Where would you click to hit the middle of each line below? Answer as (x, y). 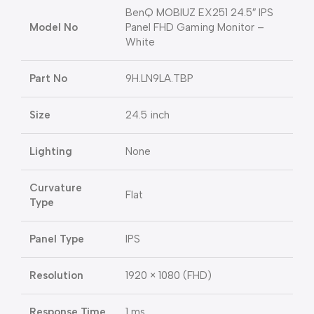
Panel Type (57, 239)
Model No (54, 28)
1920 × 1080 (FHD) (169, 276)
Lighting (51, 152)
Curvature (56, 188)
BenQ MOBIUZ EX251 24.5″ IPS (199, 13)
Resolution (56, 276)
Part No (48, 79)
